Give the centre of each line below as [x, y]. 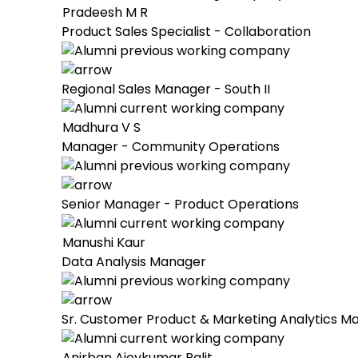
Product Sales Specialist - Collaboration [186, 32]
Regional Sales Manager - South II [166, 89]
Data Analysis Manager [134, 262]
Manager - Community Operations [171, 147]
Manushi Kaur [104, 243]
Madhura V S [101, 127]
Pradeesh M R [105, 12]
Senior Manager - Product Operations [180, 204]
